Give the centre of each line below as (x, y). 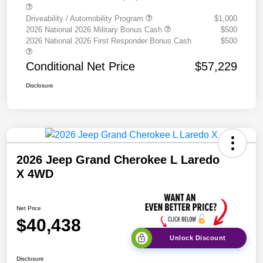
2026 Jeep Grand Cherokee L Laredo (118, 160)
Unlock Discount (198, 237)
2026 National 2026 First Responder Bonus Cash (109, 41)
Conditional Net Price (80, 67)
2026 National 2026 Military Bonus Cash (95, 30)
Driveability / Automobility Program (86, 19)
